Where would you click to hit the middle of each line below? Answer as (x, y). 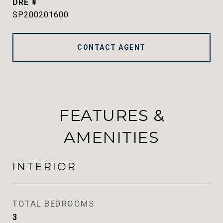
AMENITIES (111, 137)
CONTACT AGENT (111, 47)
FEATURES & (111, 115)
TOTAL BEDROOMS (53, 204)
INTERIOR (45, 167)
